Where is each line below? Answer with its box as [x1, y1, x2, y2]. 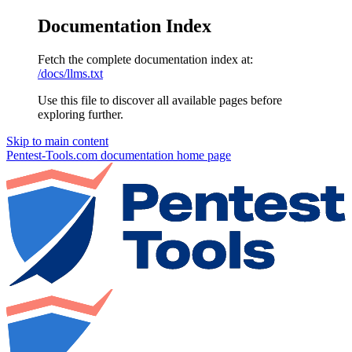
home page [174, 148, 231, 162]
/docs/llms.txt [38, 66, 103, 80]
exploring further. [38, 107, 123, 121]
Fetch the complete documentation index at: [38, 52, 253, 66]
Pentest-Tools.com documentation [6, 148, 174, 162]
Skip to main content [6, 134, 108, 148]
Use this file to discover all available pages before [38, 93, 282, 107]
